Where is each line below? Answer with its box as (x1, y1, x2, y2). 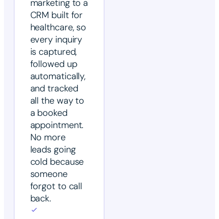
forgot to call (30, 180, 83, 193)
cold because (30, 156, 84, 168)
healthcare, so (30, 22, 87, 34)
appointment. (30, 119, 84, 131)
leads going (30, 144, 76, 156)
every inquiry (30, 34, 83, 46)
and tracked (30, 83, 78, 95)
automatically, (30, 70, 86, 83)
